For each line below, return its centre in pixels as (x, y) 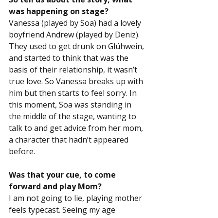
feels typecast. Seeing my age (63, 210)
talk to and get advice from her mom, (77, 128)
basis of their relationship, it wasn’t (74, 70)
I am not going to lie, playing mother (76, 198)
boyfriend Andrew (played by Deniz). (75, 35)
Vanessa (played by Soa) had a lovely (76, 23)
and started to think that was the (70, 58)
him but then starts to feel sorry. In (74, 93)
